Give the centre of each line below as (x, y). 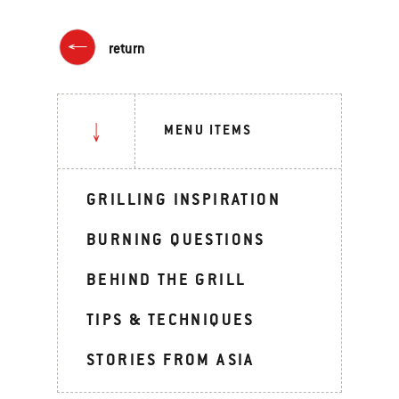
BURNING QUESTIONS (176, 239)
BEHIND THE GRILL (167, 279)
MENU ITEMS (208, 130)
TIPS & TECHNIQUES (171, 319)
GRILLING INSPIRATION (183, 199)
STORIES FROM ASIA (171, 359)
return (127, 48)
